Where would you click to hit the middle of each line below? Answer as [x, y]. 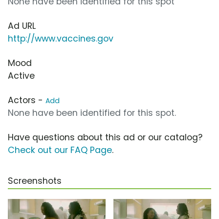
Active [21, 76]
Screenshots [35, 181]
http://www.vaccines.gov [61, 39]
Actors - [27, 100]
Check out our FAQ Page [60, 150]
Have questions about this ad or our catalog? [105, 138]
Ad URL [22, 26]
